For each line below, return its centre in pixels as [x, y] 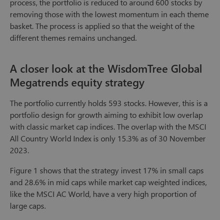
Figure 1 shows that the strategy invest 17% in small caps [107, 170]
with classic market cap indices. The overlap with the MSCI [108, 127]
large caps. [28, 206]
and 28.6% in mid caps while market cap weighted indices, [108, 182]
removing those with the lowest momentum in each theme [109, 14]
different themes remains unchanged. [73, 38]
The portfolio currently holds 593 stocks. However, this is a [109, 103]
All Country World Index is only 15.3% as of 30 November [108, 138]
